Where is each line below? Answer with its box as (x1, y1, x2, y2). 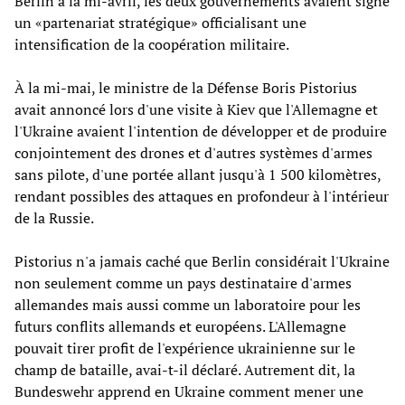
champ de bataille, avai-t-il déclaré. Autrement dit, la (14, 359, 355, 380)
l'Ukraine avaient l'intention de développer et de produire (14, 120, 387, 141)
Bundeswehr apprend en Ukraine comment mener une (14, 381, 363, 401)
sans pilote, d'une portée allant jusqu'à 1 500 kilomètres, (14, 164, 381, 184)
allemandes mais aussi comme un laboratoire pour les (14, 294, 361, 315)
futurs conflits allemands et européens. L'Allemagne (14, 316, 346, 336)
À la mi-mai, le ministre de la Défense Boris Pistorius (14, 77, 357, 98)
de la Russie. (14, 207, 94, 228)
